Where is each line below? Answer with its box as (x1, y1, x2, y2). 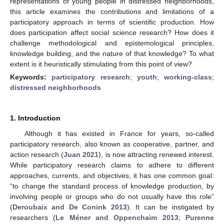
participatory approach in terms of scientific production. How (10, 17, 214, 26)
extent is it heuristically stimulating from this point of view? (10, 59, 192, 68)
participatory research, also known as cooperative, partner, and (10, 139, 214, 148)
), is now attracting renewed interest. (98, 150, 214, 158)
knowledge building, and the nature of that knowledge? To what (10, 49, 214, 57)
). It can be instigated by (126, 202, 214, 211)
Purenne (185, 213, 214, 221)
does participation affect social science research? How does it (10, 28, 214, 36)
